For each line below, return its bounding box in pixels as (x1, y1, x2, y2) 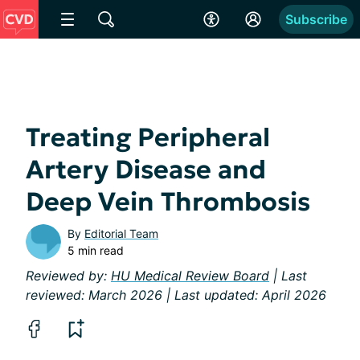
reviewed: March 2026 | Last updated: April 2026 (26, 287, 326, 303)
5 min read (67, 243, 124, 257)
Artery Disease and (26, 153, 266, 186)
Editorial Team (84, 227, 158, 240)
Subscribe (285, 11, 347, 27)
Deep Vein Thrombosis (26, 186, 310, 218)
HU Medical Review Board (111, 268, 269, 284)
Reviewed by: (26, 268, 111, 284)
